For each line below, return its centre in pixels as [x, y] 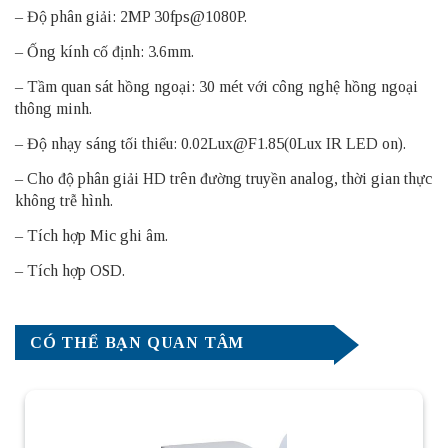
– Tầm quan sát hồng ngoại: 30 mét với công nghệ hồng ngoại [216, 87]
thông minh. [53, 109]
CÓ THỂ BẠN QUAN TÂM [137, 343]
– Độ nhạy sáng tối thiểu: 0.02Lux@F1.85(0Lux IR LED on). [210, 144]
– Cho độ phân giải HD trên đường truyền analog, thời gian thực [223, 179]
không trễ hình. [64, 201]
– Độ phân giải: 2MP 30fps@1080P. [131, 17]
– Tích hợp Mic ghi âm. [91, 236]
